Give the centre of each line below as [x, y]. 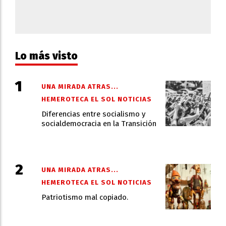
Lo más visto [46, 56]
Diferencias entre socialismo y [93, 114]
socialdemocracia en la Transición [99, 124]
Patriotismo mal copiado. [84, 197]
